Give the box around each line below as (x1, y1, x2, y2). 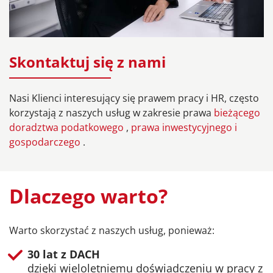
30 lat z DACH (27, 246, 100, 261)
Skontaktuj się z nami (9, 52, 166, 73)
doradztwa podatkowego (9, 121, 126, 135)
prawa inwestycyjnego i (131, 121, 237, 135)
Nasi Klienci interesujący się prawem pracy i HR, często (9, 91, 259, 105)
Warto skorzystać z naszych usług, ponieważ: (9, 223, 214, 237)
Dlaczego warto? (9, 183, 168, 210)
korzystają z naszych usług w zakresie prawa (9, 106, 214, 120)
